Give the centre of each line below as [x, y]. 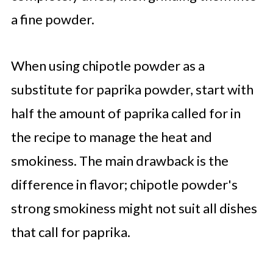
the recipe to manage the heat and [111, 137]
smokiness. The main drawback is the [119, 161]
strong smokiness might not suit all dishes [134, 208]
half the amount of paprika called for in [126, 113]
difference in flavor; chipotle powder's [124, 184]
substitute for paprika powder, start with [132, 89]
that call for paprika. [70, 232]
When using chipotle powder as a [108, 66]
